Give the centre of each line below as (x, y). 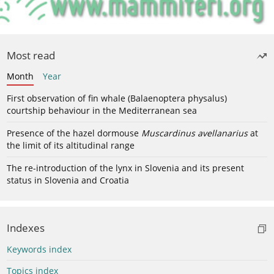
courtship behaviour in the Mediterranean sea (102, 110)
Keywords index (39, 249)
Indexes (26, 228)
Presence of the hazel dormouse (74, 133)
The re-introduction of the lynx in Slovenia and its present (125, 168)
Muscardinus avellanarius (194, 133)
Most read (31, 55)
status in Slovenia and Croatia (68, 180)
